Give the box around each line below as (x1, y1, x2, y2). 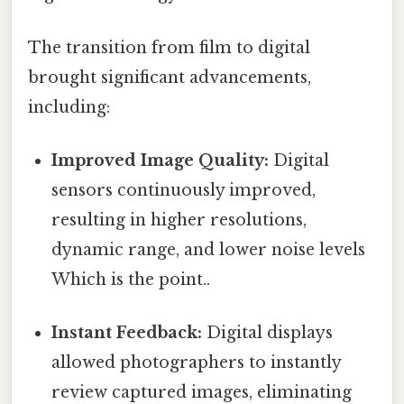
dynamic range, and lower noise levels (51, 239, 366, 260)
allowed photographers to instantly (51, 353, 342, 373)
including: (28, 96, 110, 117)
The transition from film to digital (28, 37, 310, 58)
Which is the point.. (51, 269, 211, 289)
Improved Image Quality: (51, 150, 270, 170)
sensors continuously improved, (51, 179, 317, 200)
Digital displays (202, 323, 334, 344)
